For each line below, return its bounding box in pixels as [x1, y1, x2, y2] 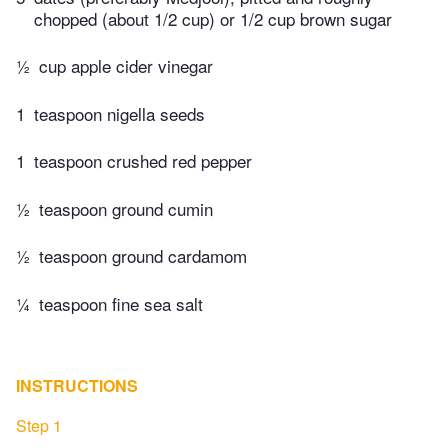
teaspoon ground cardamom [39, 243, 247, 269]
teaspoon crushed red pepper [34, 148, 252, 174]
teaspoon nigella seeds [34, 100, 205, 126]
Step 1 [16, 413, 62, 437]
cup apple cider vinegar [39, 53, 213, 79]
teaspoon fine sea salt [39, 290, 203, 316]
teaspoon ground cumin [39, 195, 213, 221]
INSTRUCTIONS [16, 373, 138, 397]
